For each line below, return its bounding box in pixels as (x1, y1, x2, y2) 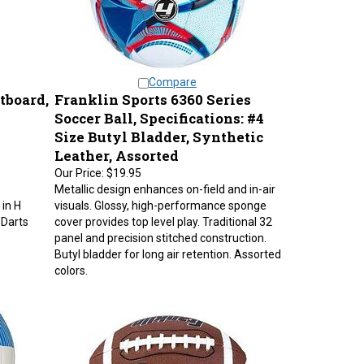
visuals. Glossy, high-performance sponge (54, 191, 266, 204)
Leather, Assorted (54, 138, 179, 157)
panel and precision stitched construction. (54, 223, 266, 236)
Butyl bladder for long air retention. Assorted (54, 240, 281, 253)
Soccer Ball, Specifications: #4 (54, 101, 264, 119)
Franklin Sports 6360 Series (54, 82, 251, 101)
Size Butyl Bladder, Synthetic (54, 119, 263, 138)
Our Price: (54, 158, 104, 171)
